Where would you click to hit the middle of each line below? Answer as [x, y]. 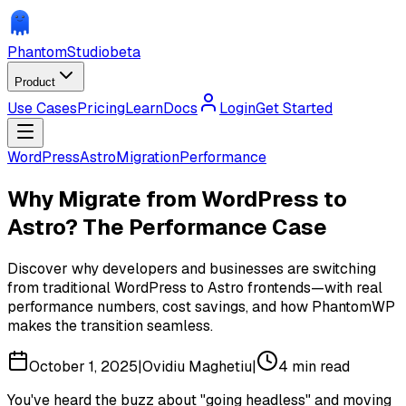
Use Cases [42, 108]
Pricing [101, 108]
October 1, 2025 [83, 366]
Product [35, 82]
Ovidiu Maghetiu [197, 366]
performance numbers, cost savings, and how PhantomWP [201, 306]
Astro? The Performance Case [167, 227]
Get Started [294, 108]
